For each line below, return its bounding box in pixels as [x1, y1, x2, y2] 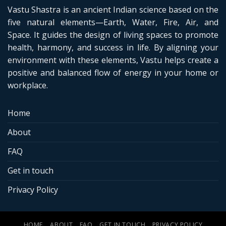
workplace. [8, 80, 48, 91]
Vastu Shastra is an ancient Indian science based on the [8, 4, 218, 16]
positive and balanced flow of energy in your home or [8, 67, 218, 79]
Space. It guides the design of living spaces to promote [8, 29, 218, 41]
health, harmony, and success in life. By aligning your [8, 42, 218, 53]
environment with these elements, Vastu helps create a [8, 54, 218, 66]
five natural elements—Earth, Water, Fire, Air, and [8, 17, 218, 28]
